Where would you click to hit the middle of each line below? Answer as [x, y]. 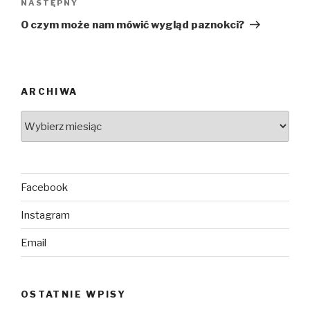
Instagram [45, 215]
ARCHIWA [49, 91]
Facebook [44, 187]
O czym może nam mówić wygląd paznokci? [133, 25]
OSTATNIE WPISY [74, 294]
